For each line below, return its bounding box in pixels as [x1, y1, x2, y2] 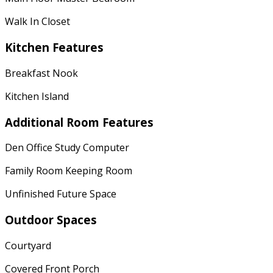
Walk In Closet [5, 15, 70, 29]
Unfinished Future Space [5, 187, 116, 201]
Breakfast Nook [5, 66, 78, 80]
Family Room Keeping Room [5, 164, 132, 178]
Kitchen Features [5, 40, 104, 55]
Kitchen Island [5, 89, 69, 103]
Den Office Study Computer [5, 141, 129, 155]
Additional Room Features [5, 114, 154, 130]
